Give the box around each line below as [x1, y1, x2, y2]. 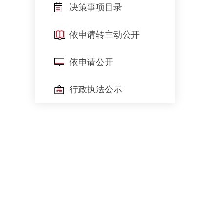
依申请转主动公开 [69, 30, 140, 40]
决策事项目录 [69, 2, 122, 12]
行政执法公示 [69, 85, 122, 94]
